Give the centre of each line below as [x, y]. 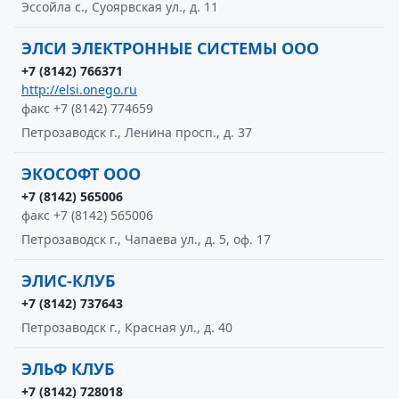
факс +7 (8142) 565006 [87, 215]
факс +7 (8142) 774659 [87, 108]
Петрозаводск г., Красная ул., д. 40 [127, 327]
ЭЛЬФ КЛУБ [68, 369]
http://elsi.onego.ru [79, 90]
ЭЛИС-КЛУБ [68, 281]
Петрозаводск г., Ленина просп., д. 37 [137, 132]
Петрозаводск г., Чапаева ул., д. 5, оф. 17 [146, 239]
